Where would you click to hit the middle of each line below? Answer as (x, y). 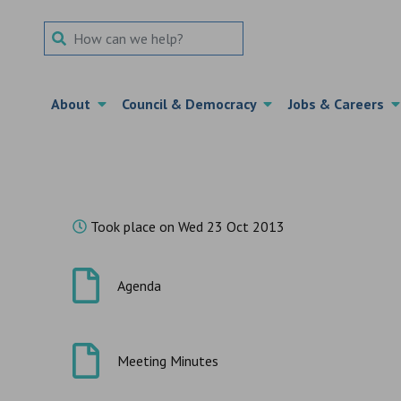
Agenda (139, 286)
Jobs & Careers (339, 104)
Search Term (80, 31)
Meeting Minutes (167, 361)
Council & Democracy (193, 104)
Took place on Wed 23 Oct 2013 (185, 226)
